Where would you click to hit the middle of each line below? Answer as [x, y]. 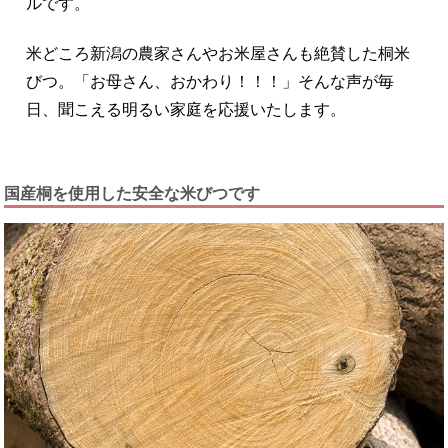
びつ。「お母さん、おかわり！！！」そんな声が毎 [210, 81]
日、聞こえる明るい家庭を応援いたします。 [186, 109]
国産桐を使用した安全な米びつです [132, 193]
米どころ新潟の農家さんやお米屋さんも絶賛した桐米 [218, 53]
